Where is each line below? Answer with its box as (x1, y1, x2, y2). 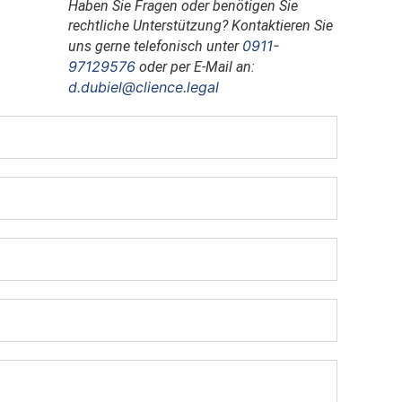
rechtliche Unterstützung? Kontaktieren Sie (68, 17, 333, 34)
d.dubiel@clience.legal (68, 78, 219, 96)
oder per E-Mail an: (135, 58, 255, 75)
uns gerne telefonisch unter (68, 38, 242, 55)
